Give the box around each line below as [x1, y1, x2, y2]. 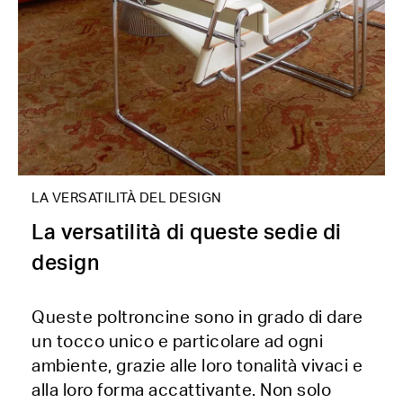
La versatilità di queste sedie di [31, 222, 342, 243]
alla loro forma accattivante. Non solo [31, 382, 331, 399]
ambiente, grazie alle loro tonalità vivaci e [31, 358, 363, 375]
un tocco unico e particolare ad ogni [31, 334, 323, 351]
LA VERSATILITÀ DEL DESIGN [31, 192, 222, 205]
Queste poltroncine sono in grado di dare [31, 309, 363, 327]
